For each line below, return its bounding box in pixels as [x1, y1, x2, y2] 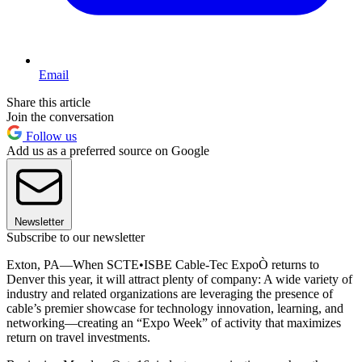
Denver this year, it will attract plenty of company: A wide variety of [6, 271, 352, 286]
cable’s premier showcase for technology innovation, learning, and [6, 301, 343, 315]
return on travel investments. [6, 330, 150, 344]
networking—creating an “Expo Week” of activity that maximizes [6, 315, 341, 330]
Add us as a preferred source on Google [6, 143, 209, 158]
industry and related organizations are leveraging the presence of [6, 286, 333, 301]
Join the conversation [6, 109, 114, 124]
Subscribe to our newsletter [6, 229, 145, 244]
